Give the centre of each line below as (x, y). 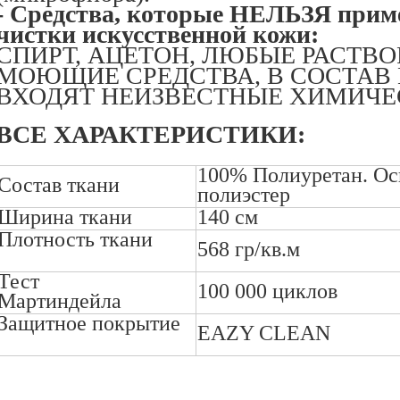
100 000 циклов (267, 291)
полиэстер (244, 195)
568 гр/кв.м (249, 249)
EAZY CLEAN (264, 333)
